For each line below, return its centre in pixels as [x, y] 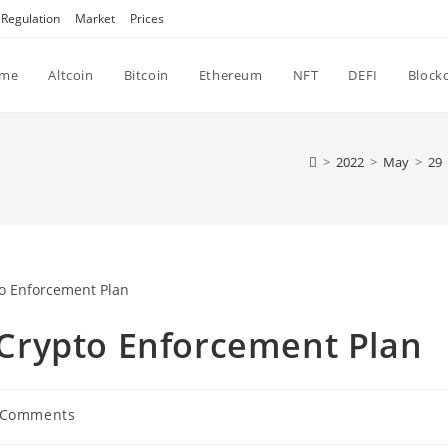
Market [95, 18]
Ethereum [230, 75]
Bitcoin [146, 75]
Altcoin [71, 75]
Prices [147, 18]
